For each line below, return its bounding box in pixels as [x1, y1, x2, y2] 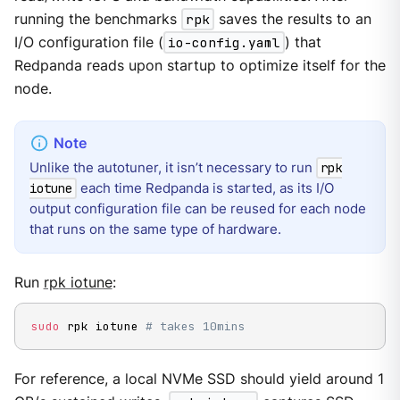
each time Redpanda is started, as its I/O [76, 179, 334, 197]
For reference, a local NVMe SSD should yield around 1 [13, 371, 384, 388]
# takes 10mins [145, 319, 246, 335]
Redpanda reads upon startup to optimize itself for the [13, 56, 386, 74]
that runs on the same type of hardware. [29, 221, 281, 238]
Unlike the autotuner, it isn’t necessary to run [29, 159, 316, 177]
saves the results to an [213, 10, 371, 28]
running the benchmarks [13, 10, 181, 28]
